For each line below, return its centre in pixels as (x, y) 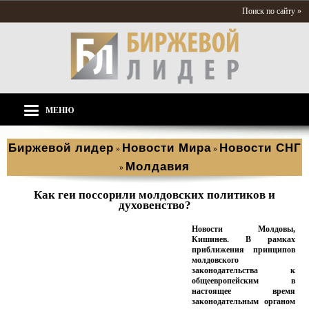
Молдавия (158, 167)
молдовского (215, 260)
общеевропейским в (243, 281)
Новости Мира (166, 148)
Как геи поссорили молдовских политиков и (154, 195)
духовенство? (154, 205)
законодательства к (243, 270)
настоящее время (243, 291)
